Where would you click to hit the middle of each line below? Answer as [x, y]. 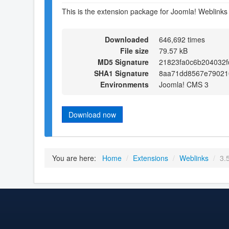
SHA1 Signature [121, 73]
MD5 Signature [123, 62]
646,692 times [182, 39]
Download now [92, 114]
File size [134, 50]
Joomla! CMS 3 [184, 84]
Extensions [151, 158]
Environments [124, 84]
